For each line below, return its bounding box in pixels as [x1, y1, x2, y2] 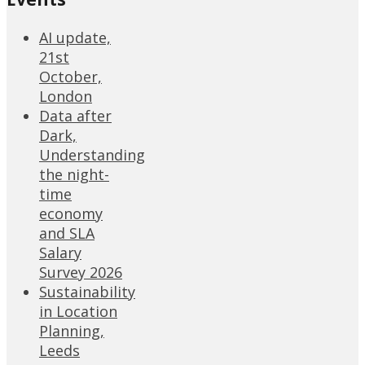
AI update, [39, 28, 111, 48]
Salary [39, 243, 81, 263]
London [39, 86, 92, 107]
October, [39, 67, 102, 87]
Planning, [39, 321, 104, 341]
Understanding [39, 145, 145, 165]
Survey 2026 [39, 262, 122, 283]
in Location [39, 301, 117, 322]
